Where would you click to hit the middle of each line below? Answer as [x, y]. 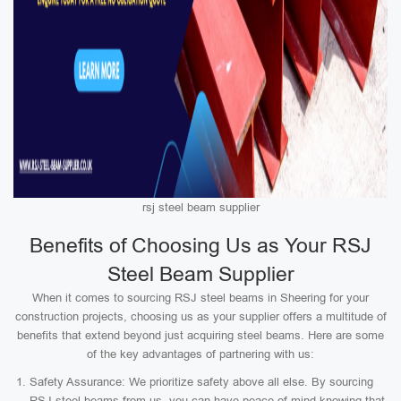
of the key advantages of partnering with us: [200, 354]
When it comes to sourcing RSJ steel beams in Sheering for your [200, 298]
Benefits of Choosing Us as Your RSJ [200, 245]
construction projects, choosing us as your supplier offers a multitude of [200, 316]
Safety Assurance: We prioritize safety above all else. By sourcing [201, 382]
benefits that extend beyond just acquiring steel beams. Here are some [200, 335]
